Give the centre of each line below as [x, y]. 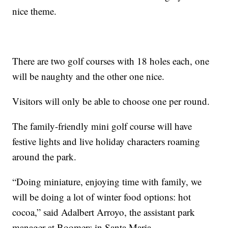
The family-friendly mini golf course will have [102, 126]
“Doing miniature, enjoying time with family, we [107, 181]
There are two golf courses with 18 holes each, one [111, 61]
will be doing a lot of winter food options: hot [102, 196]
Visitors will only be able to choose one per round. [111, 101]
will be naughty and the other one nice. [89, 76]
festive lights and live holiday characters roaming [106, 141]
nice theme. [35, 11]
